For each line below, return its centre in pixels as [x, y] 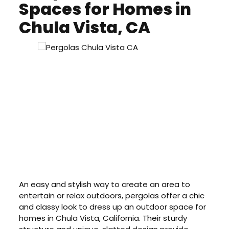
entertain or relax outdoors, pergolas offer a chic [112, 196]
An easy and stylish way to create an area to [105, 185]
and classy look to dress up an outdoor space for [113, 207]
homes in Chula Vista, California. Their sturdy [103, 218]
